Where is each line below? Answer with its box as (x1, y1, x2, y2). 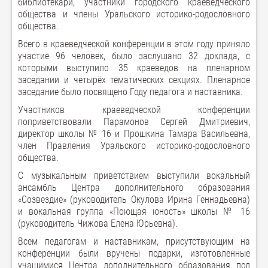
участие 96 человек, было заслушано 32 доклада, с (18, 50, 250, 62)
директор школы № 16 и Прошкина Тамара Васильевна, (18, 128, 250, 139)
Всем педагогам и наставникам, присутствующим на (18, 236, 250, 247)
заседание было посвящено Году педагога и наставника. (18, 86, 243, 98)
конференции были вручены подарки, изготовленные (18, 248, 250, 259)
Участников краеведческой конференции (18, 104, 250, 115)
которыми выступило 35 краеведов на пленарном (18, 62, 250, 74)
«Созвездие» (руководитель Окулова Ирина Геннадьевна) (18, 194, 250, 205)
